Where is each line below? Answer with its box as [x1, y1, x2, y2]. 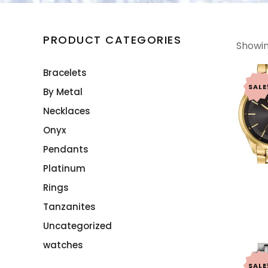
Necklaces [43, 105, 90, 117]
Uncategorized [43, 220, 112, 232]
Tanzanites [43, 200, 96, 213]
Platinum [43, 162, 86, 175]
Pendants [43, 143, 89, 156]
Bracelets [43, 66, 87, 79]
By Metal [43, 86, 83, 98]
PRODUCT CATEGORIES [43, 32, 181, 47]
